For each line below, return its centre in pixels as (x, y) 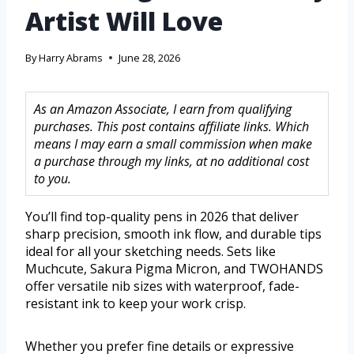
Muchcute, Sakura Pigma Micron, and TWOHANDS (174, 269)
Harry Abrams (71, 58)
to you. (53, 179)
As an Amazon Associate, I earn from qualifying (163, 109)
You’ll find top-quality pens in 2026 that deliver (162, 217)
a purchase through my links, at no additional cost (171, 162)
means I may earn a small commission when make (173, 144)
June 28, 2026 (150, 58)
